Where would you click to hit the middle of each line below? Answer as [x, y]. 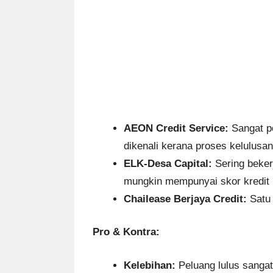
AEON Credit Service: [176, 128]
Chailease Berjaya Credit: [185, 199]
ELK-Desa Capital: [168, 163]
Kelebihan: [150, 265]
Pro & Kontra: [126, 232]
